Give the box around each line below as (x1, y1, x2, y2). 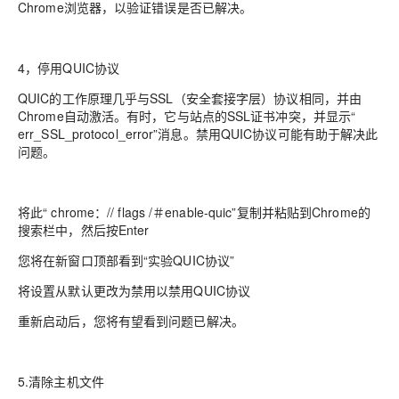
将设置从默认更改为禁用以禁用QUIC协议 (18, 281, 251, 299)
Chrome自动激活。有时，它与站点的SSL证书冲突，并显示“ (18, 107, 356, 125)
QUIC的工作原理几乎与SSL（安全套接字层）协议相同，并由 (18, 89, 362, 107)
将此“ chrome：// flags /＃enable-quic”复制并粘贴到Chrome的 (18, 203, 370, 221)
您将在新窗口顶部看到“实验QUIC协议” (18, 251, 235, 269)
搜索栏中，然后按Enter (18, 221, 150, 239)
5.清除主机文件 (18, 372, 104, 390)
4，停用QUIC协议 (18, 59, 120, 77)
